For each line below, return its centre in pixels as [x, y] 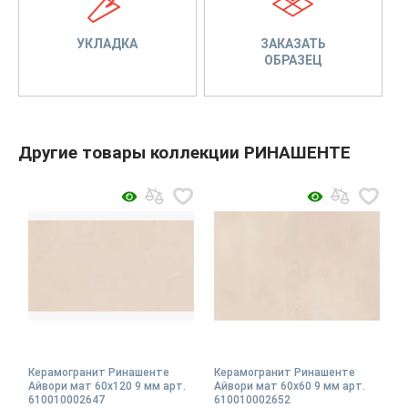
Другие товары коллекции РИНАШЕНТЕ [184, 152]
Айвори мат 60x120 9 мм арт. [107, 386]
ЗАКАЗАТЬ [293, 43]
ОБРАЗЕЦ [293, 60]
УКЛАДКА [107, 43]
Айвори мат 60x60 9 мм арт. [290, 386]
